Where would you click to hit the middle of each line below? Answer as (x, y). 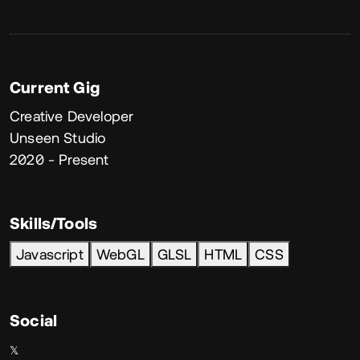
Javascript (50, 254)
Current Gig (55, 87)
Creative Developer (72, 116)
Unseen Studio (58, 138)
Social (34, 320)
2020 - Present (59, 160)
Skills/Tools (54, 223)
